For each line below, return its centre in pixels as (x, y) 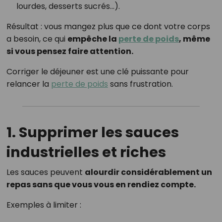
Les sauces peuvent (45, 172)
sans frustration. (140, 84)
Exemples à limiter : (44, 205)
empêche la (93, 39)
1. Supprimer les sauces (92, 133)
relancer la (28, 84)
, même (194, 39)
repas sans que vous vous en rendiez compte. (101, 185)
